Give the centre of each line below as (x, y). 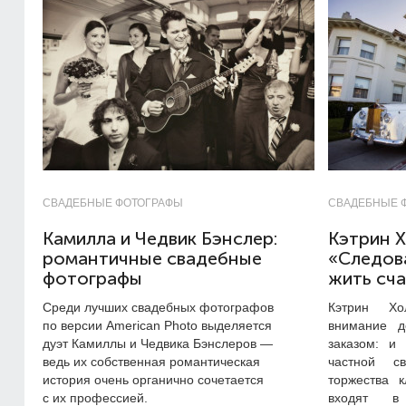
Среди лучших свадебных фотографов (158, 307)
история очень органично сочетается (153, 380)
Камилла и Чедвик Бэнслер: (160, 239)
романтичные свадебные (152, 259)
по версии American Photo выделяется (157, 325)
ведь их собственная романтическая (151, 362)
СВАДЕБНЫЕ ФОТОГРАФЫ (113, 203)
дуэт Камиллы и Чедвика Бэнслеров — (158, 343)
